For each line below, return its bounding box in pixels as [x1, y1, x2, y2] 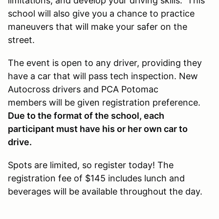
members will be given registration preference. [8, 97, 200, 108]
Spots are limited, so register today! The [8, 159, 174, 170]
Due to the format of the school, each [8, 110, 164, 121]
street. [8, 34, 35, 45]
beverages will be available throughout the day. [8, 186, 202, 197]
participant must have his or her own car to [8, 123, 188, 134]
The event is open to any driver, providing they [8, 57, 202, 68]
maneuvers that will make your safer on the [8, 21, 187, 32]
